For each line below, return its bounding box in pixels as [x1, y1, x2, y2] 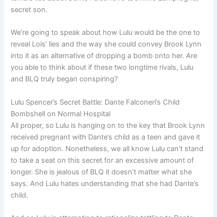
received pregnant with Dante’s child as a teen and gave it [11, 132, 201, 141]
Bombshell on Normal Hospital [11, 109, 111, 118]
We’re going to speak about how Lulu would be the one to [11, 28, 201, 37]
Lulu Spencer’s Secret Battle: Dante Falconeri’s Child [11, 97, 180, 107]
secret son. [11, 5, 48, 14]
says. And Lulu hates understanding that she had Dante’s [11, 179, 199, 188]
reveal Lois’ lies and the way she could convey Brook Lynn [11, 40, 202, 49]
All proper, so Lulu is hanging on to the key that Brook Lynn [11, 121, 205, 130]
